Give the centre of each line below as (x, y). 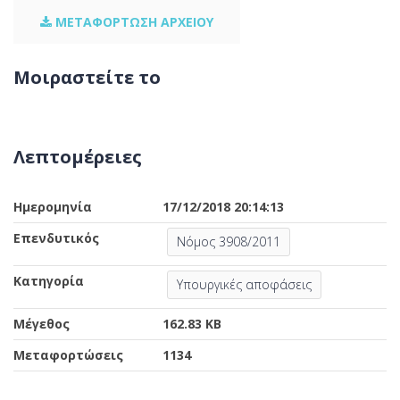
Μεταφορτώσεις (68, 355)
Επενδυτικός (56, 238)
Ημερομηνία (53, 207)
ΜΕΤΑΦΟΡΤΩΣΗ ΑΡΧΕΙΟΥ (133, 22)
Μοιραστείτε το (87, 77)
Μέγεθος (42, 324)
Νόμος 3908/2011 (229, 242)
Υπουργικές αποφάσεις (245, 284)
